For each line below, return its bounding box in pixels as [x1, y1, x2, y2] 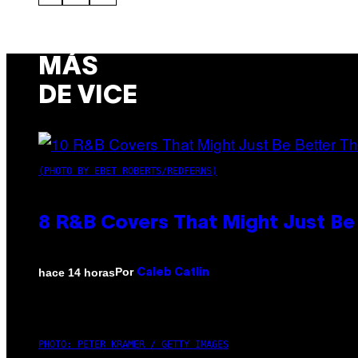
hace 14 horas [38, 265, 115, 279]
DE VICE [38, 84, 137, 108]
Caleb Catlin [137, 268, 209, 279]
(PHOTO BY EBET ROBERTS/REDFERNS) [38, 165, 217, 177]
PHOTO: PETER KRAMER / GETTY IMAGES [38, 339, 229, 351]
